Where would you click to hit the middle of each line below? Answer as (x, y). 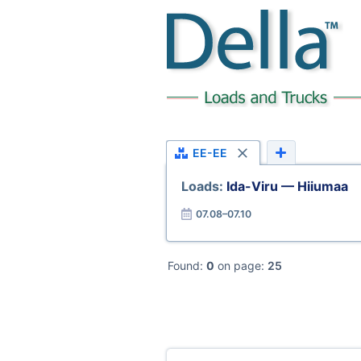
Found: (187, 266)
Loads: (203, 186)
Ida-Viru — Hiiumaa (287, 186)
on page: (241, 266)
